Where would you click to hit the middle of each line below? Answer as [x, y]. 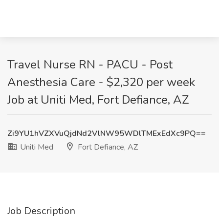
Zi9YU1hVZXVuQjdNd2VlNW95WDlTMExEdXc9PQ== [107, 133]
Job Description [41, 211]
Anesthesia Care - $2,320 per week [101, 82]
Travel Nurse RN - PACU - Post [90, 65]
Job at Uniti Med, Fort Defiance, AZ [98, 100]
